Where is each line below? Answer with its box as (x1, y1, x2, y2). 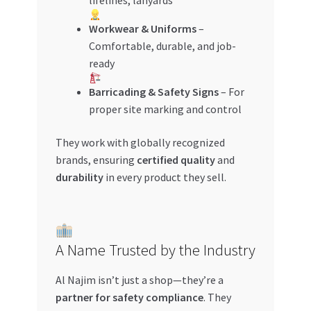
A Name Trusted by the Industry (55, 240, 255, 260)
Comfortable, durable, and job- (88, 39, 236, 53)
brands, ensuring (55, 152, 137, 167)
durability (55, 169, 103, 184)
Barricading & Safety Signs (88, 85, 219, 99)
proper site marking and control (88, 102, 242, 117)
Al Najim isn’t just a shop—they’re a (55, 272, 224, 287)
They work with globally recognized (55, 135, 225, 149)
